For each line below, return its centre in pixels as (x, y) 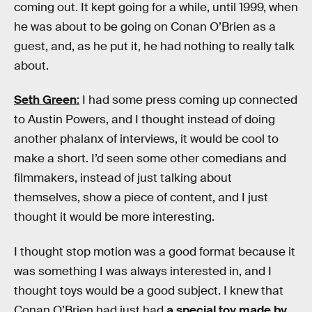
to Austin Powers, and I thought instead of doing (145, 120)
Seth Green (45, 100)
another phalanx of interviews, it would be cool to (146, 139)
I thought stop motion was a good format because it (155, 251)
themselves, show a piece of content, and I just (141, 198)
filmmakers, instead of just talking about (123, 178)
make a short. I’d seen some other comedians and (150, 159)
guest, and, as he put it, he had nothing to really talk (154, 46)
